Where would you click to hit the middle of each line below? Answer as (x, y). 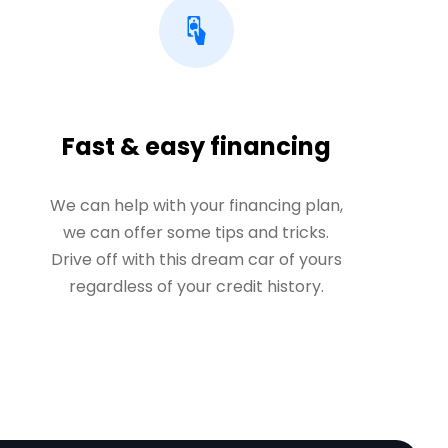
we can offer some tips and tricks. (196, 232)
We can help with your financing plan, (196, 205)
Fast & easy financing (196, 146)
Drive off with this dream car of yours (196, 259)
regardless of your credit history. (196, 286)
